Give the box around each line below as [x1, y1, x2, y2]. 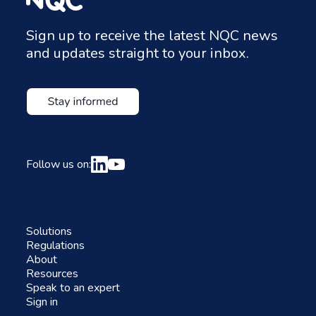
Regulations [26, 237, 85, 253]
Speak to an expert [26, 279, 120, 296]
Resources [26, 265, 78, 281]
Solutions [26, 223, 72, 239]
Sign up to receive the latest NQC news [26, 25, 278, 45]
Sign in [26, 293, 58, 310]
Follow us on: [26, 156, 91, 172]
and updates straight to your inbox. [26, 43, 249, 63]
